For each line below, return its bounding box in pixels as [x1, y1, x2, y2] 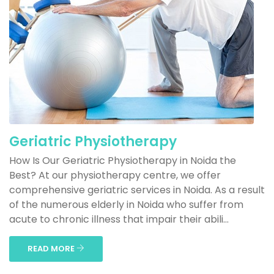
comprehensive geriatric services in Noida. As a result [9, 183, 265, 197]
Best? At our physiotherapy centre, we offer [9, 168, 221, 182]
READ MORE [28, 243, 76, 254]
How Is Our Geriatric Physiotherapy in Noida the [9, 154, 236, 168]
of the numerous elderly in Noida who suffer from [9, 198, 243, 212]
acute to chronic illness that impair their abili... [9, 212, 229, 226]
